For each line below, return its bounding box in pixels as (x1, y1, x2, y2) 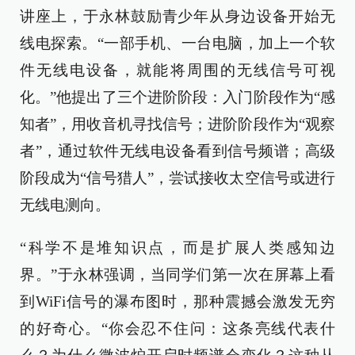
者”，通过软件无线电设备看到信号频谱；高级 (20, 142, 335, 159)
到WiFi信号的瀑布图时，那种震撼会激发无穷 (20, 292, 335, 310)
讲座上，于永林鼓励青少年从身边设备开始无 (20, 7, 335, 25)
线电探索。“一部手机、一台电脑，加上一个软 (20, 34, 335, 52)
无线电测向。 (20, 196, 110, 213)
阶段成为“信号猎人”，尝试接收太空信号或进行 (20, 169, 335, 186)
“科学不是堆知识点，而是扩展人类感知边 (20, 239, 335, 256)
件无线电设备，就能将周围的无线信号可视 (20, 61, 335, 78)
